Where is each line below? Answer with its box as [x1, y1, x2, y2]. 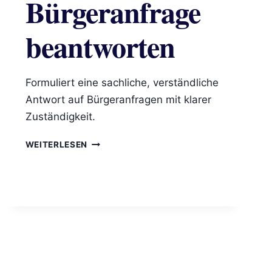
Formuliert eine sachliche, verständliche [25, 76, 219, 89]
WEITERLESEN [25, 140, 88, 150]
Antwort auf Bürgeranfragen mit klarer [25, 93, 211, 106]
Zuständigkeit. [25, 110, 95, 123]
